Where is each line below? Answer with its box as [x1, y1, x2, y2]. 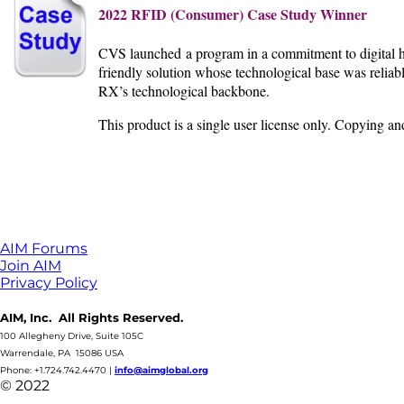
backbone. [211, 80, 270, 100]
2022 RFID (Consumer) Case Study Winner [98, 3, 367, 24]
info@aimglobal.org [115, 364, 208, 376]
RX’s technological [98, 80, 211, 100]
